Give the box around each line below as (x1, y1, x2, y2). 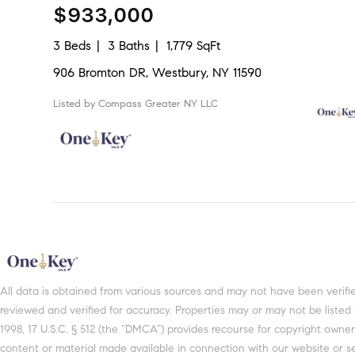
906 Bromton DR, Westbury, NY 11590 (53, 65, 262, 80)
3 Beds (53, 38, 92, 53)
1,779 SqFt (166, 38, 221, 53)
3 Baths (108, 38, 151, 53)
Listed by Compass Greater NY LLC (53, 97, 219, 110)
